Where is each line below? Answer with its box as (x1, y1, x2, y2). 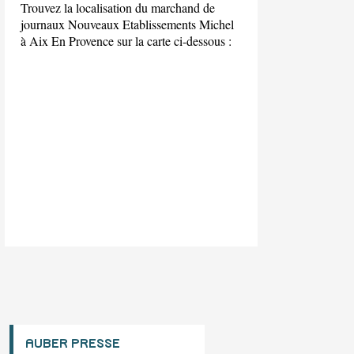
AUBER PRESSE (25, 337, 120, 351)
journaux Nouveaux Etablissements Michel (21, 15, 234, 32)
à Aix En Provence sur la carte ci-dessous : (21, 32, 232, 49)
